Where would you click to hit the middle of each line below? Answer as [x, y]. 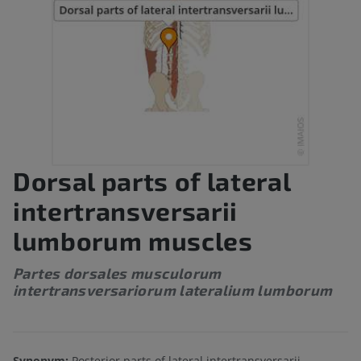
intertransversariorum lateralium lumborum [173, 290]
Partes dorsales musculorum [117, 274]
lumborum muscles [133, 241]
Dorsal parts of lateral [152, 181]
